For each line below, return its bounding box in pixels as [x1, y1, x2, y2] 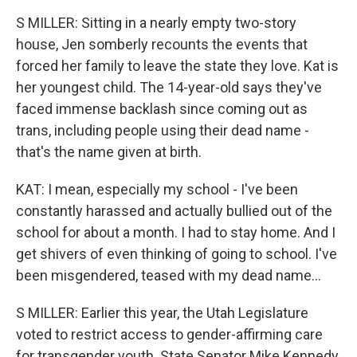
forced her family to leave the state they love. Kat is [16, 57, 339, 74]
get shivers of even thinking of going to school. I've [16, 245, 337, 262]
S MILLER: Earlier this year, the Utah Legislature [16, 304, 308, 321]
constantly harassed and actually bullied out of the [16, 202, 332, 219]
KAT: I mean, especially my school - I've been [16, 181, 298, 198]
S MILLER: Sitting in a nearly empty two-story [16, 14, 296, 31]
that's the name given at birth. [16, 143, 202, 160]
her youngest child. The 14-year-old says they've [16, 79, 322, 96]
